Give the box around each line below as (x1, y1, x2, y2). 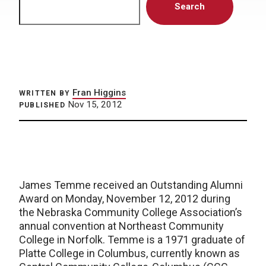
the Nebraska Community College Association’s (19, 206, 242, 218)
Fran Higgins (72, 87, 126, 98)
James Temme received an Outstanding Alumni (19, 179, 243, 191)
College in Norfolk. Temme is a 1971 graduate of (19, 233, 245, 246)
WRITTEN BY (19, 89, 70, 97)
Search (175, 1, 205, 12)
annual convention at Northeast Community (19, 220, 224, 232)
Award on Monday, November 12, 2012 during (19, 192, 230, 205)
